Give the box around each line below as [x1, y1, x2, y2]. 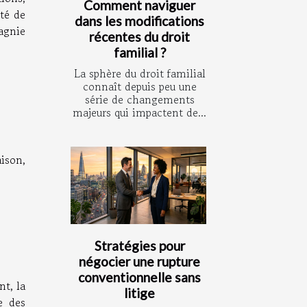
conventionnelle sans [78, 269, 201, 286]
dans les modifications [75, 13, 204, 29]
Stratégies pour [94, 238, 185, 254]
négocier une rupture [79, 254, 200, 270]
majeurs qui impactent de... [73, 104, 206, 121]
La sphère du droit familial [73, 65, 206, 82]
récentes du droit [89, 29, 190, 45]
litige [124, 285, 155, 302]
